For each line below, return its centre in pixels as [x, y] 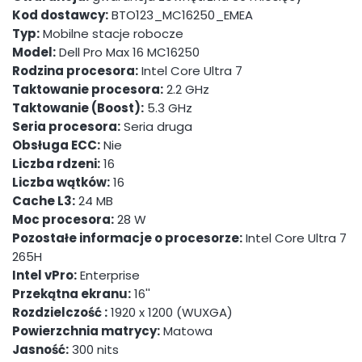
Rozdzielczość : [60, 313]
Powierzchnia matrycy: [86, 331]
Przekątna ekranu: [72, 294]
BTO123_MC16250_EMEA [181, 15]
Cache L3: [44, 201]
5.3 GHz [168, 108]
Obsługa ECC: [56, 145]
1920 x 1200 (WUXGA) [170, 313]
